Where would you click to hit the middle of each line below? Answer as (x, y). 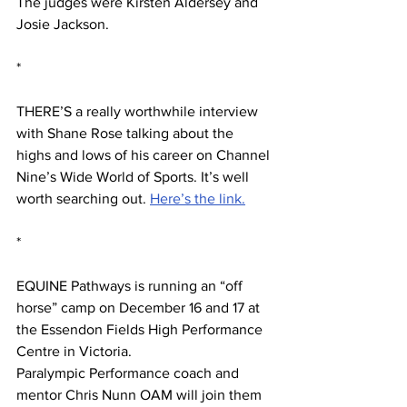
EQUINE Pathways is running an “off (131, 286)
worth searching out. (83, 199)
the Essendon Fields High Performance (141, 330)
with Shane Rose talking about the (127, 134)
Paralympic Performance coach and (129, 373)
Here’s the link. (198, 199)
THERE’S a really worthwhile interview (139, 112)
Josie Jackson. (63, 25)
